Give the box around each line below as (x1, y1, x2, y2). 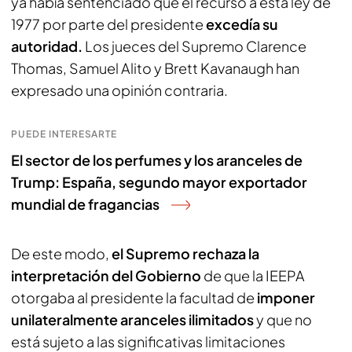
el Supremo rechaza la (109, 244, 259, 262)
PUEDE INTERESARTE (11, 128, 118, 140)
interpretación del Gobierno (11, 266, 201, 284)
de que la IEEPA (201, 266, 305, 284)
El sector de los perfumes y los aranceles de (11, 151, 302, 169)
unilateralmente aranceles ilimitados (11, 310, 254, 328)
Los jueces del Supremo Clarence (82, 37, 306, 55)
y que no (254, 310, 312, 328)
